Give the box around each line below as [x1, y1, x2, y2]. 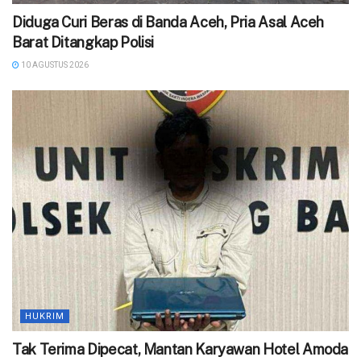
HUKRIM [25, 311, 64, 322]
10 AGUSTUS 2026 [19, 60, 89, 70]
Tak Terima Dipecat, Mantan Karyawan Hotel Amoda [12, 341, 349, 359]
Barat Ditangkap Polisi [12, 34, 155, 52]
